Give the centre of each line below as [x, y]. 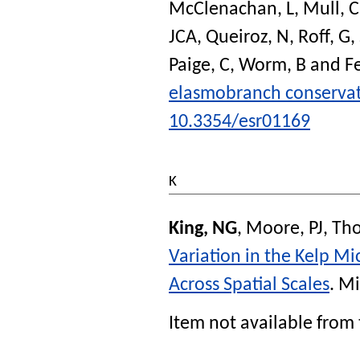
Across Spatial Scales [249, 285]
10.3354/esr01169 [239, 122]
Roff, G [324, 37]
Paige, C [199, 65]
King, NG [203, 229]
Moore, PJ [284, 229]
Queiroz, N [247, 37]
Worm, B [272, 65]
